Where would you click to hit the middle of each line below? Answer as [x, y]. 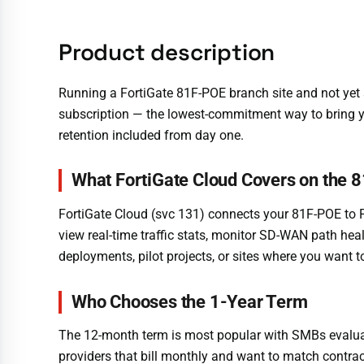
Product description [167, 52]
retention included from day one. [151, 135]
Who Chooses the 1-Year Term [190, 301]
